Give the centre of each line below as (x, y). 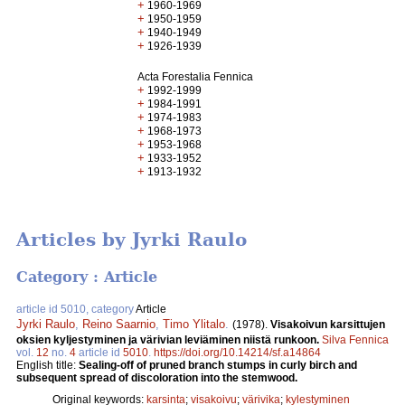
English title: (47, 365)
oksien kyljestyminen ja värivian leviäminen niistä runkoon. (169, 339)
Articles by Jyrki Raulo (132, 240)
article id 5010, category (76, 309)
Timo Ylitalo (194, 324)
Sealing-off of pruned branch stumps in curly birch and (218, 365)
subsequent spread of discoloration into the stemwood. (157, 377)
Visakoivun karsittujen (328, 324)
